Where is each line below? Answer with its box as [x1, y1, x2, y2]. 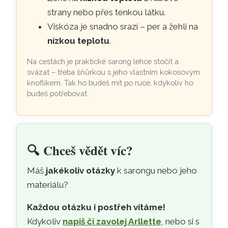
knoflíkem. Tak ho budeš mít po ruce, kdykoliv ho [27, 78, 194, 87]
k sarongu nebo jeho [115, 165, 197, 176]
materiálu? [27, 179, 69, 190]
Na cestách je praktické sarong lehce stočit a [27, 56, 179, 66]
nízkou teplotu [47, 35, 110, 46]
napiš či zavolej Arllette [63, 216, 162, 226]
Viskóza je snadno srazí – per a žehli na [47, 21, 198, 32]
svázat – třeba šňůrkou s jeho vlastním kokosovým [27, 67, 201, 76]
